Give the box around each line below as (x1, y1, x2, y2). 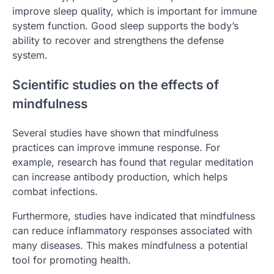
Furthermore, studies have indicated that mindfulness (12, 210, 255, 223)
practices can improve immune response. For (12, 141, 220, 154)
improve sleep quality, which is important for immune (12, 4, 257, 17)
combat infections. (12, 185, 98, 198)
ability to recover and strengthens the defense (12, 34, 224, 46)
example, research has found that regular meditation (12, 156, 253, 169)
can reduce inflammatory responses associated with (12, 224, 252, 237)
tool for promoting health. (12, 254, 131, 267)
